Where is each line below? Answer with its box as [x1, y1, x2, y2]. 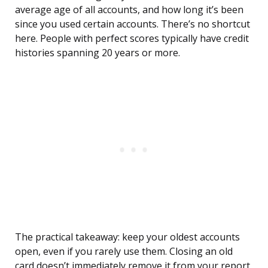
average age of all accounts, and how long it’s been [15, 3, 243, 17]
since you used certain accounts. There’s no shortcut [15, 17, 250, 31]
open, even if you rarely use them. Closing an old [15, 245, 233, 258]
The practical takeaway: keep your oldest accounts [15, 230, 240, 244]
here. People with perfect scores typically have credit [15, 32, 249, 45]
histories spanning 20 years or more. [15, 46, 180, 60]
